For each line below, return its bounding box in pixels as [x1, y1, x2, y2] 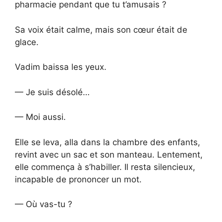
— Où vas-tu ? [15, 199, 72, 210]
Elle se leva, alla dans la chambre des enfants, [15, 137, 200, 147]
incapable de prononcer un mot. [15, 174, 142, 184]
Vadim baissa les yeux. [15, 62, 107, 72]
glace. [15, 37, 39, 47]
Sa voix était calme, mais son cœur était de [15, 24, 187, 35]
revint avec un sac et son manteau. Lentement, [15, 149, 203, 160]
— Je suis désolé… [15, 87, 90, 97]
